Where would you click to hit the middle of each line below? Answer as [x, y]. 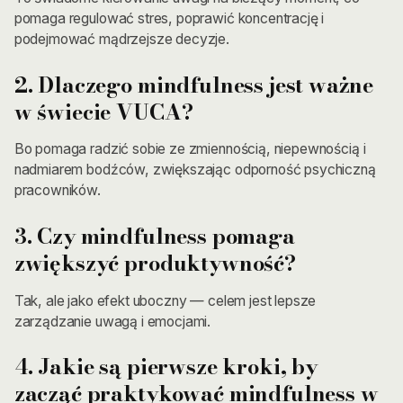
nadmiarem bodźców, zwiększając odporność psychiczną [195, 170]
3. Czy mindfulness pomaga [154, 235]
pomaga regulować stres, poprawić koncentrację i [169, 18]
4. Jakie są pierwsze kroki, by [166, 367]
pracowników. [57, 191]
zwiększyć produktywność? [155, 262]
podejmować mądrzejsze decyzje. [122, 39]
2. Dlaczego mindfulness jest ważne [193, 84]
